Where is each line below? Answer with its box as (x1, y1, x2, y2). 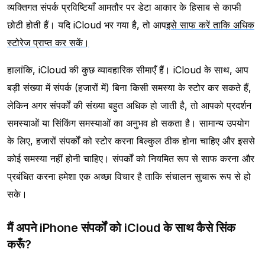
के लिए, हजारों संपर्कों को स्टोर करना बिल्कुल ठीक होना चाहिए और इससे (7, 135, 255, 147)
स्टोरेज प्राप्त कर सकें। (7, 37, 89, 49)
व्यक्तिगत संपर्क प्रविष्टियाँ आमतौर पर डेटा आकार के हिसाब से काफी (7, 1, 241, 14)
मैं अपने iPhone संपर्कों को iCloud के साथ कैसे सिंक (7, 221, 235, 235)
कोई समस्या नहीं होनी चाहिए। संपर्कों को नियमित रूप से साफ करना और (7, 153, 254, 165)
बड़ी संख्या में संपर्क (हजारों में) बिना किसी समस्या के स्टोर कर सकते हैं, (7, 82, 251, 94)
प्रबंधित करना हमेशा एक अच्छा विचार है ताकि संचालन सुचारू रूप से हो (7, 170, 251, 183)
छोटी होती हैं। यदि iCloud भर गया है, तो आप (7, 19, 166, 31)
